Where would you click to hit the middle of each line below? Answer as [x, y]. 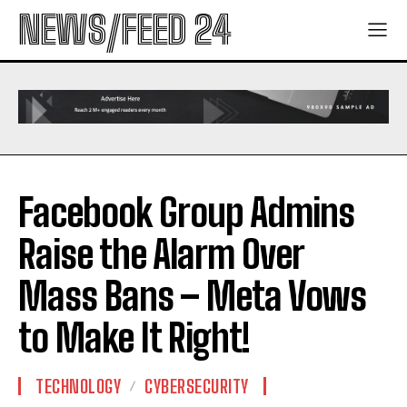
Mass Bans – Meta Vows [192, 297]
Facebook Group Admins [186, 213]
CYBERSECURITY [197, 387]
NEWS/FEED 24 [124, 30]
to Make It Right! [134, 338]
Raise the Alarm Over [161, 255]
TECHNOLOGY [78, 387]
